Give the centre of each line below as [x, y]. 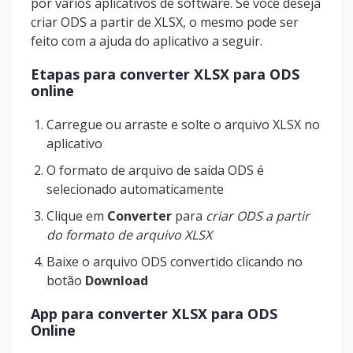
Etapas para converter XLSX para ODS [165, 74]
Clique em [77, 216]
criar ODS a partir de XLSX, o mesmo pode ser [165, 22]
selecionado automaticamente [135, 189]
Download [117, 281]
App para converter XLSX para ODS [154, 314]
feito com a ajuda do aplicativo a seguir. [147, 41]
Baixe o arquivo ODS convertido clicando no [175, 262]
